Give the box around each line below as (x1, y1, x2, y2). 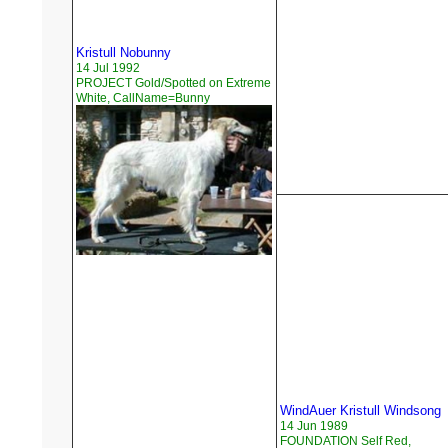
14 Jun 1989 (280, 419, 348, 434)
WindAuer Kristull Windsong (280, 403, 441, 419)
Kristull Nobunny (76, 45, 171, 61)
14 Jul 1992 (76, 61, 140, 76)
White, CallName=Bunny (76, 91, 210, 106)
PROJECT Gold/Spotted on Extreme (76, 76, 271, 91)
